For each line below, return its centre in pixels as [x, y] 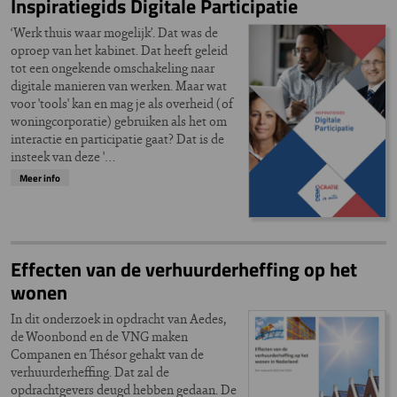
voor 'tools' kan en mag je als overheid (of [122, 103]
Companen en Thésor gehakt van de [107, 354]
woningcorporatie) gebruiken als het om [119, 121]
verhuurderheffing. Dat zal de [90, 372]
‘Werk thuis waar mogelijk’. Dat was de [114, 32]
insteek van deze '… [63, 156]
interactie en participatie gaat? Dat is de [117, 138]
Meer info [40, 177]
